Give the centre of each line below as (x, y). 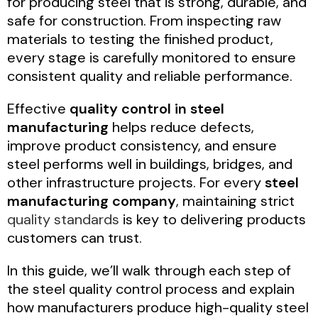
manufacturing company (92, 201)
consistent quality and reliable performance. (150, 76)
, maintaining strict (235, 201)
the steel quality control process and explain (151, 289)
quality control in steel (147, 108)
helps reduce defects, (181, 127)
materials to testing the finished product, (140, 39)
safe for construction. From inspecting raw (144, 20)
